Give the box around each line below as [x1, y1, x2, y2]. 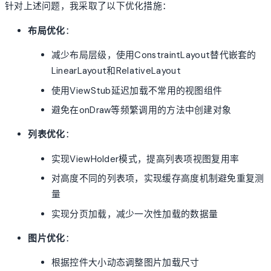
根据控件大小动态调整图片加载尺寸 [51, 256, 200, 269]
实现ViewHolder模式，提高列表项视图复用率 [51, 152, 240, 165]
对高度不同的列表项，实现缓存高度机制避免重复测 [51, 172, 264, 185]
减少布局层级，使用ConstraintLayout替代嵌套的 [51, 49, 256, 62]
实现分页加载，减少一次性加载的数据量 [51, 207, 218, 220]
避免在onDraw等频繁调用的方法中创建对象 [51, 104, 232, 117]
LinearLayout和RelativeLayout [51, 65, 181, 77]
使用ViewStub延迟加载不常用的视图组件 [51, 84, 223, 97]
